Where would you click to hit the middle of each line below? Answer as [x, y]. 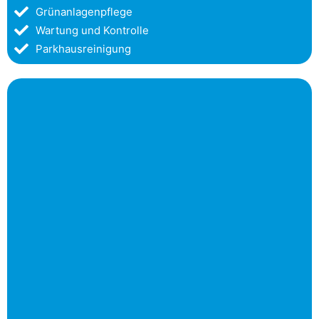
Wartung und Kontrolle [92, 30]
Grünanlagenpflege [84, 11]
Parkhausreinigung [83, 48]
